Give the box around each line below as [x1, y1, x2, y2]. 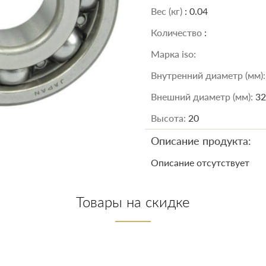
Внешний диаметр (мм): [151, 91, 255, 102]
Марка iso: [151, 48, 196, 59]
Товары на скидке [76, 193, 190, 210]
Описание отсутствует [151, 157, 249, 168]
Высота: [151, 112, 188, 123]
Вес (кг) [151, 5, 185, 17]
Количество [151, 27, 204, 38]
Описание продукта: [151, 134, 251, 147]
